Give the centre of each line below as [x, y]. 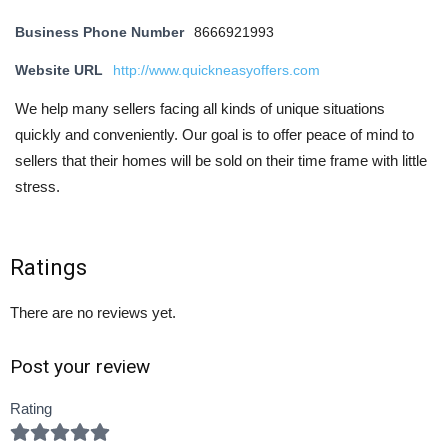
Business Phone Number [99, 33]
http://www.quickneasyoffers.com [216, 71]
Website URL [59, 71]
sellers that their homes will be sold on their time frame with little [221, 161]
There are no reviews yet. [93, 313]
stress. [37, 187]
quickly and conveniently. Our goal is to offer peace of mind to [214, 135]
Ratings [48, 268]
